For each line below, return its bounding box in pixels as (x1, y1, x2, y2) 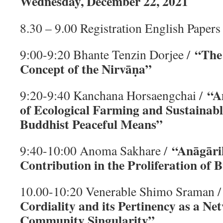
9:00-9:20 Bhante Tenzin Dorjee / (20, 46, 195, 63)
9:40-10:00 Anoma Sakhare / (20, 142, 172, 159)
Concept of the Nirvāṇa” (20, 59, 152, 78)
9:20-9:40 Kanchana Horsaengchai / (20, 87, 207, 104)
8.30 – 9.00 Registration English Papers (20, 19, 221, 36)
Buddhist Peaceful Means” (20, 114, 163, 133)
